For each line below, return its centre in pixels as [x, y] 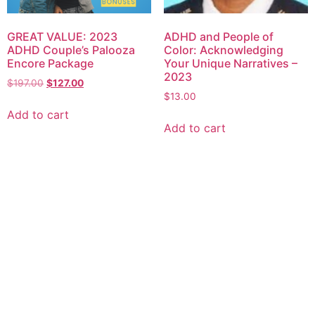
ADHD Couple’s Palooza [71, 50]
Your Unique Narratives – [230, 64]
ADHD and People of [218, 37]
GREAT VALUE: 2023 [62, 37]
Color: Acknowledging [223, 50]
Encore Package [50, 64]
